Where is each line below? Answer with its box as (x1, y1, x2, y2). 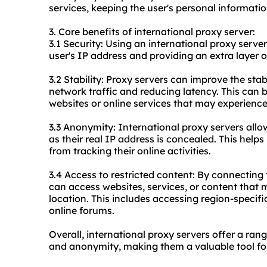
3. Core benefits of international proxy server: (49, 26, 255, 38)
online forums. (49, 204, 114, 217)
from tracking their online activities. (49, 145, 211, 157)
